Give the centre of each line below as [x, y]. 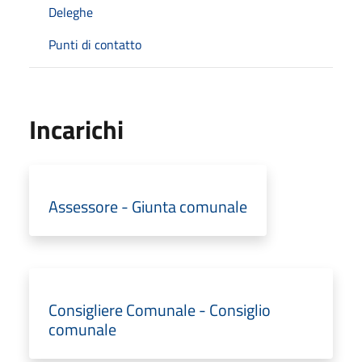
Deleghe [71, 12]
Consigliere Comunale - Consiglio [160, 309]
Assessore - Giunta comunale [148, 206]
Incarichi [76, 129]
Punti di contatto [95, 44]
